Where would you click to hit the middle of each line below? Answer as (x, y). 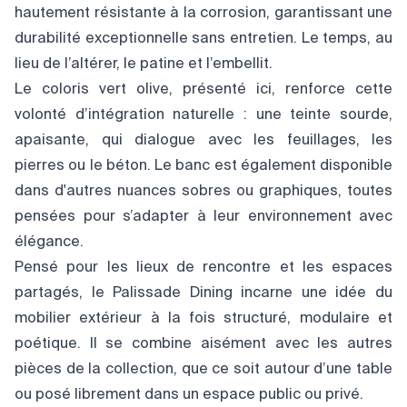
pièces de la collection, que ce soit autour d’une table (203, 369)
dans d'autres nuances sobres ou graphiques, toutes (203, 191)
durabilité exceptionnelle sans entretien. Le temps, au (203, 39)
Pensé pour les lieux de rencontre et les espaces (203, 268)
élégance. (49, 242)
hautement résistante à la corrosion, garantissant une (203, 13)
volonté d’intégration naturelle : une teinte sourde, (203, 115)
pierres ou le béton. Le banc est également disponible (203, 166)
